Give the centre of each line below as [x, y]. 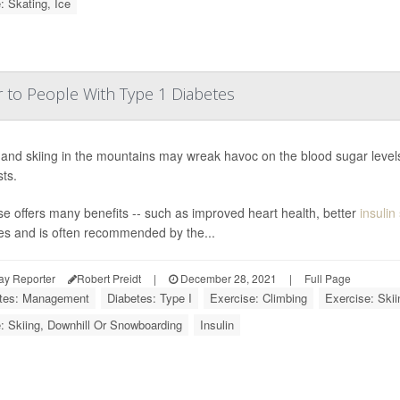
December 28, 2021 [227, 278]
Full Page [327, 278]
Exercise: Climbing [258, 298]
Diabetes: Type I [149, 298]
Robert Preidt [108, 278]
